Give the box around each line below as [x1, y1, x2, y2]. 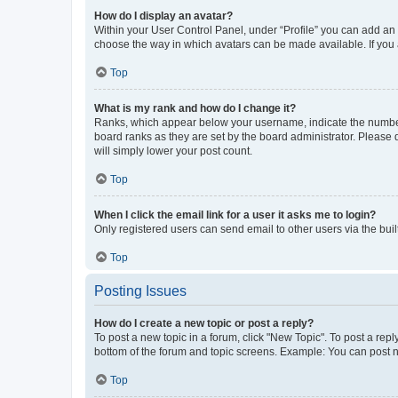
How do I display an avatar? [94, 9, 233, 22]
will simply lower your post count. [94, 144, 252, 157]
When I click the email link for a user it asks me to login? [94, 208, 376, 221]
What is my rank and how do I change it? [94, 101, 296, 115]
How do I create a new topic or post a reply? [94, 316, 314, 330]
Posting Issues [94, 283, 187, 298]
